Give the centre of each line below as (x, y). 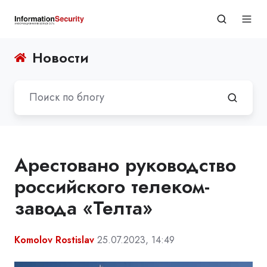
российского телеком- (112, 186)
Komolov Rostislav (54, 240)
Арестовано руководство (125, 165)
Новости (61, 58)
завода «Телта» (83, 208)
